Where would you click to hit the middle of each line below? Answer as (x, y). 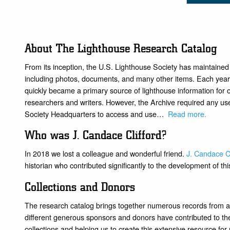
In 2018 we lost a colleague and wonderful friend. (106, 154)
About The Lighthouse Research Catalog (121, 48)
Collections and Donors (80, 187)
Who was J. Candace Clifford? (97, 135)
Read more (186, 113)
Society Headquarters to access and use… (96, 113)
